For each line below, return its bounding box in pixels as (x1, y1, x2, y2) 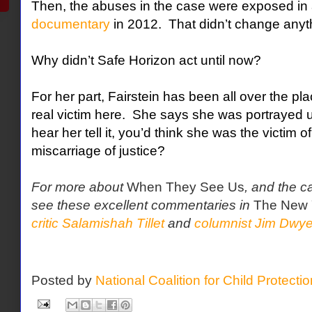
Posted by (31, 273, 95, 288)
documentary (31, 17, 110, 32)
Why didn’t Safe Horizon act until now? (31, 53, 261, 68)
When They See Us (126, 180, 244, 195)
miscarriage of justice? (31, 143, 165, 159)
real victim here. (31, 107, 129, 123)
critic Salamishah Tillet (31, 216, 164, 231)
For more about (31, 180, 127, 195)
